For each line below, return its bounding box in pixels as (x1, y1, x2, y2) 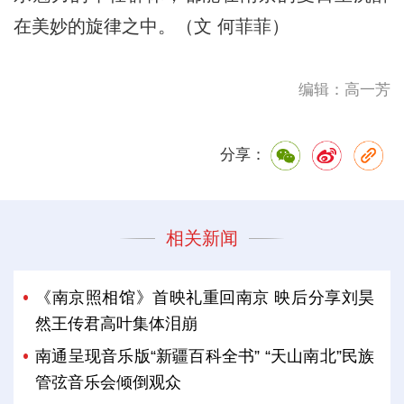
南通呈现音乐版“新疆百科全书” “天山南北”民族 (35, 347, 375, 366)
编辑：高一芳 (298, 81, 391, 99)
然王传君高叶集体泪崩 (35, 314, 198, 333)
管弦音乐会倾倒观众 (35, 373, 182, 392)
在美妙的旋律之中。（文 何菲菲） (13, 16, 289, 37)
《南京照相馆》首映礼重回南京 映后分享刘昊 (35, 288, 375, 307)
